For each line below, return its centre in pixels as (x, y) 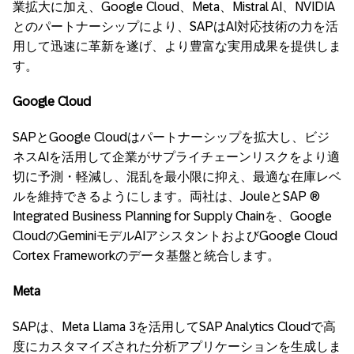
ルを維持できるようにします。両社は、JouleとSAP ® (166, 196)
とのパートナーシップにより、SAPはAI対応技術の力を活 (175, 26)
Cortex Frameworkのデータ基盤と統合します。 (146, 256)
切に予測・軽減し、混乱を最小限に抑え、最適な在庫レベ (177, 177)
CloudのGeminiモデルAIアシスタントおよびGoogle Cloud (175, 236)
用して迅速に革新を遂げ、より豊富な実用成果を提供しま (177, 46)
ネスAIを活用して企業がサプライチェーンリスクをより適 (176, 157)
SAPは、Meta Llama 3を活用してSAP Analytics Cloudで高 (174, 327)
